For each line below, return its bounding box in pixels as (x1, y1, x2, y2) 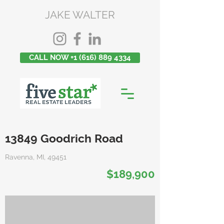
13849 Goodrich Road (5, 131, 123, 145)
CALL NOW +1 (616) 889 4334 (29, 53, 131, 62)
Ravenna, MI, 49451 (5, 153, 66, 161)
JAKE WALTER (45, 8, 115, 21)
